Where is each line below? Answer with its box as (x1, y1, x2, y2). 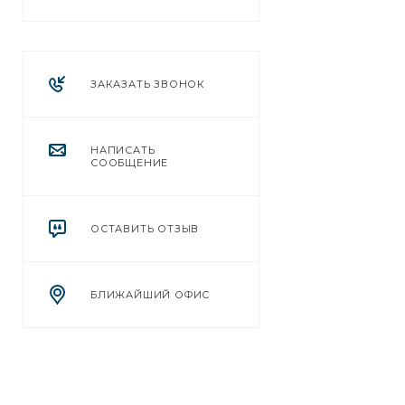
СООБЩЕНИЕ (90, 156, 169, 169)
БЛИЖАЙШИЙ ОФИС (90, 288, 211, 301)
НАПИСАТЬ (90, 144, 155, 156)
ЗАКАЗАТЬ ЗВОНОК (90, 78, 205, 90)
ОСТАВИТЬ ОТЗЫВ (90, 222, 200, 235)
